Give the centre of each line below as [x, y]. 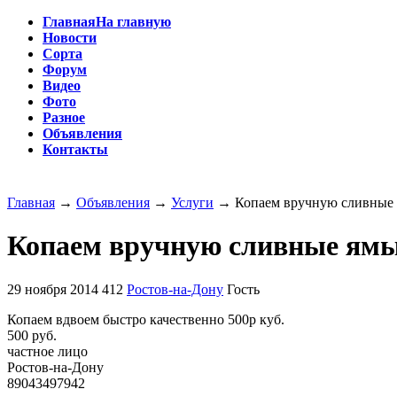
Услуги [192, 202]
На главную [133, 22]
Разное [64, 117]
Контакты [75, 149]
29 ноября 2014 [53, 289]
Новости [70, 38]
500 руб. [32, 335]
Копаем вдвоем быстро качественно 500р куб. [146, 319]
